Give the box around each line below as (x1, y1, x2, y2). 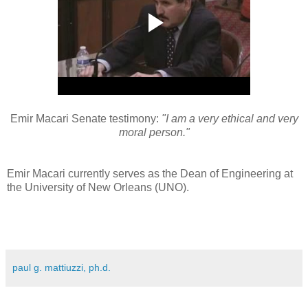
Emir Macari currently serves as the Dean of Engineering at (7, 167, 293, 179)
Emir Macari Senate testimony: (10, 112, 159, 124)
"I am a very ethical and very (158, 112, 298, 124)
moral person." (118, 126, 190, 138)
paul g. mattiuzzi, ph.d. (12, 261, 111, 273)
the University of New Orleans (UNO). (7, 181, 189, 193)
